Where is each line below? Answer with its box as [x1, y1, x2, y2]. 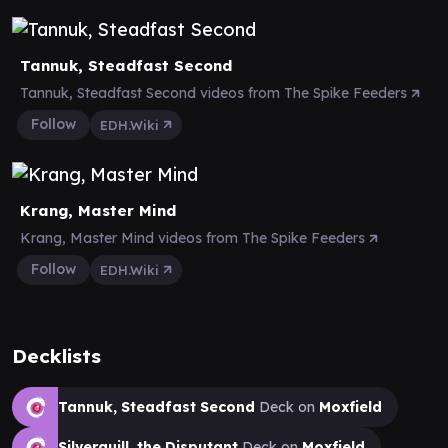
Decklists [12, 343, 101, 368]
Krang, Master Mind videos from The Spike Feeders [20, 228, 369, 247]
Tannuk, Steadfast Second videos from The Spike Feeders [20, 83, 411, 102]
